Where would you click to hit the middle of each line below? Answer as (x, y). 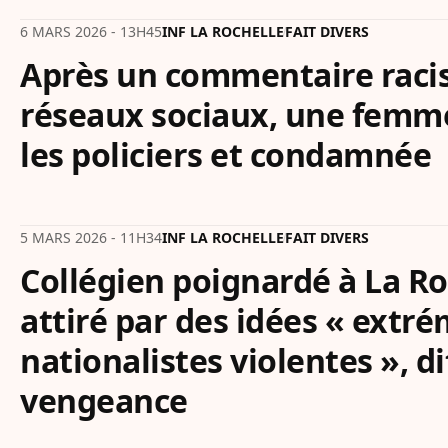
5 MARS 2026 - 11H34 (91, 237)
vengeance (104, 400)
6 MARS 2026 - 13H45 (91, 31)
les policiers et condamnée (225, 154)
